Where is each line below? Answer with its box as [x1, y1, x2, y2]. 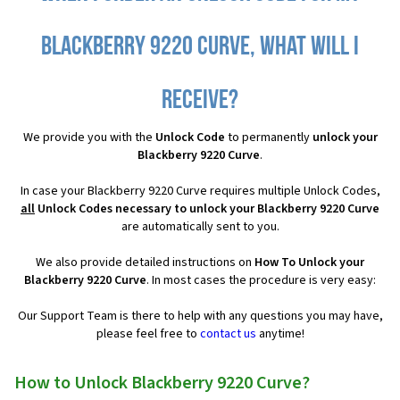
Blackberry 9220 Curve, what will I [41, 34, 359, 62]
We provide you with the [22, 129, 155, 147]
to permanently [224, 129, 312, 147]
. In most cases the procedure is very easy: [146, 271, 376, 290]
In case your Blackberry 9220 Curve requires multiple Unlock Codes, [20, 182, 380, 201]
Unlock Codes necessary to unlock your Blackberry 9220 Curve [35, 200, 379, 219]
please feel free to [96, 325, 200, 344]
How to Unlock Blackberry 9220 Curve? [14, 371, 310, 396]
